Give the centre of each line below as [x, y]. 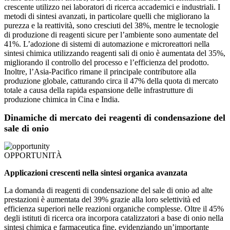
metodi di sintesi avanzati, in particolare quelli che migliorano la [107, 16]
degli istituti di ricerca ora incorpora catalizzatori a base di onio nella [114, 218]
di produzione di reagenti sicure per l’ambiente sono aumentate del [111, 35]
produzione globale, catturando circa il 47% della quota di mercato [111, 81]
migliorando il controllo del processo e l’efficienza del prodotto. [107, 63]
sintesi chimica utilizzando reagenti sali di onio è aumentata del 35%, [115, 53]
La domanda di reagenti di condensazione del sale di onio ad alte [108, 190]
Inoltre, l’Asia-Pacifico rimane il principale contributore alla [100, 72]
